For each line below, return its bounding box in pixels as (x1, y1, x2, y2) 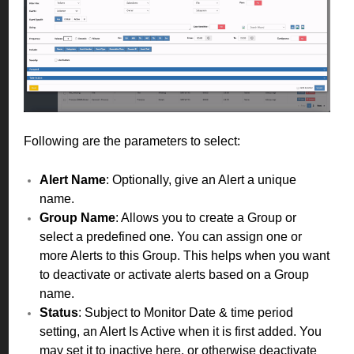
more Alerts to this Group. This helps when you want (40, 248, 330, 262)
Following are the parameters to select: (24, 134, 240, 148)
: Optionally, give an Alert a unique (106, 172, 296, 186)
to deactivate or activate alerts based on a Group (40, 267, 309, 281)
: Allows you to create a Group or (115, 210, 296, 224)
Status (40, 305, 78, 319)
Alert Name (40, 172, 106, 186)
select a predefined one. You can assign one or (40, 229, 302, 243)
